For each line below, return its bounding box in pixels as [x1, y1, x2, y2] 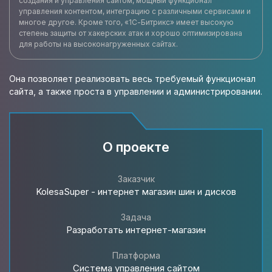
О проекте [103, 139, 169, 155]
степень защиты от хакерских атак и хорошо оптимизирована [19, 29, 242, 38]
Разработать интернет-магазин [66, 224, 206, 236]
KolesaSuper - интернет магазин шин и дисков [36, 186, 236, 197]
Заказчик [117, 174, 155, 184]
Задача [121, 212, 151, 222]
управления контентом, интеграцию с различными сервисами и [19, 7, 251, 16]
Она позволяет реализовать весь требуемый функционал [9, 73, 256, 84]
